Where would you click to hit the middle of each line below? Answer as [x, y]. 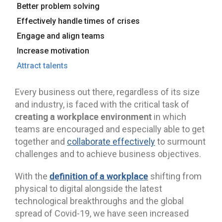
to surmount [180, 142]
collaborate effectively [111, 142]
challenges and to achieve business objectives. [108, 154]
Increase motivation [53, 51]
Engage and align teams [61, 36]
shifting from [175, 176]
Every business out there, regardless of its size [107, 92]
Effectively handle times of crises [78, 21]
